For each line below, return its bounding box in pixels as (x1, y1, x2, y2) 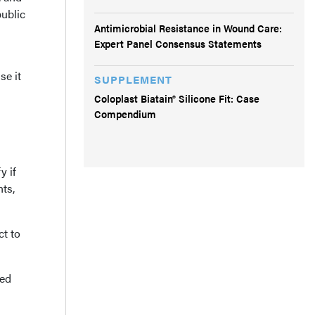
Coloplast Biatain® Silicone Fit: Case (94, 90, 259, 105)
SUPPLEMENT (94, 71, 172, 86)
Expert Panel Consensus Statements (94, 35, 262, 51)
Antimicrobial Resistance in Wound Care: (94, 20, 282, 35)
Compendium (94, 105, 156, 121)
